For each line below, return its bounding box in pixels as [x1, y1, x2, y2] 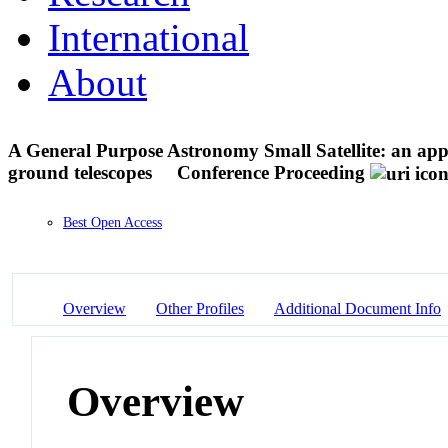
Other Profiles [156, 299, 244, 317]
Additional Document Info [274, 299, 441, 317]
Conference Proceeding [177, 161, 365, 183]
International [48, 15, 249, 59]
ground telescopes [8, 161, 157, 183]
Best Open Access [63, 215, 162, 231]
